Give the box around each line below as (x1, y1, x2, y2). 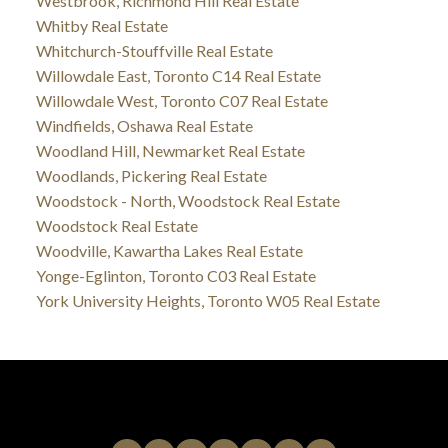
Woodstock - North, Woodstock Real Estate (35, 190, 340, 210)
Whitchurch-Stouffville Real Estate (35, 40, 273, 60)
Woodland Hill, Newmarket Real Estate (35, 140, 305, 160)
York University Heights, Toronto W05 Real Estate (35, 290, 380, 310)
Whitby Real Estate (35, 15, 168, 35)
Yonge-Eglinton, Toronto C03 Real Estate (35, 265, 316, 285)
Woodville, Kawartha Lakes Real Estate (35, 240, 303, 260)
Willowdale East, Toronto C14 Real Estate (35, 65, 321, 85)
